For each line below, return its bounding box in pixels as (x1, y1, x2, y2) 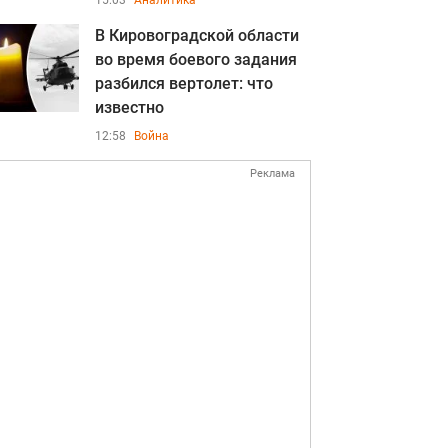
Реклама (250, 167, 295, 180)
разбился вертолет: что (95, 74, 273, 93)
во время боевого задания (95, 50, 297, 69)
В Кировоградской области (95, 26, 299, 45)
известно (95, 98, 164, 117)
